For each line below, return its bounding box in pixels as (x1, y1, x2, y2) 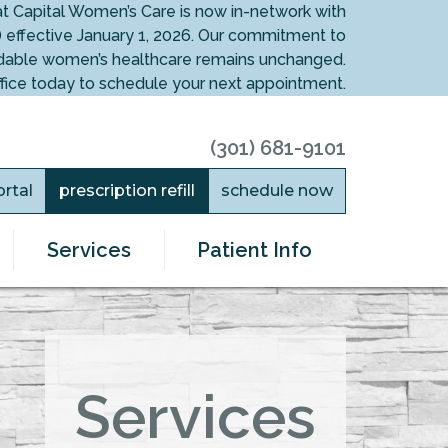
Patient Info (197, 238, 313, 262)
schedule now (221, 181, 333, 200)
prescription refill (59, 181, 195, 200)
